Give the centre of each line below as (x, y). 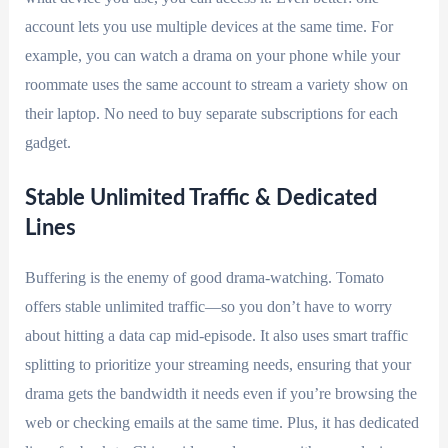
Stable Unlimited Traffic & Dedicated (200, 197)
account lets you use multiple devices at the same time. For (208, 27)
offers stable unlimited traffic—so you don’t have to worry (208, 306)
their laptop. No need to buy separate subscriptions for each (211, 114)
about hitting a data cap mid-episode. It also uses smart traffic (216, 335)
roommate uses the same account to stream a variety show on (216, 85)
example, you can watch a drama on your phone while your (212, 56)
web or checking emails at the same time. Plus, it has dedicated (221, 422)
